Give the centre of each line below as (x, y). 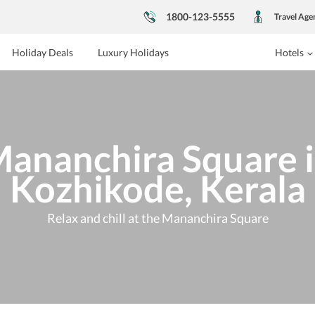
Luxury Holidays (133, 52)
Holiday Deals (42, 52)
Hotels (289, 52)
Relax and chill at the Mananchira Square (157, 218)
